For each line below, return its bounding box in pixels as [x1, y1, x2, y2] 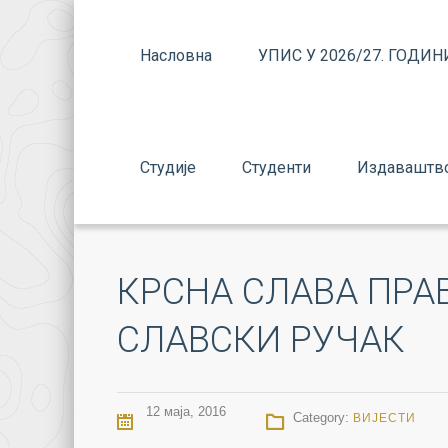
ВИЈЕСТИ [353, 411, 416, 425]
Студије [140, 158, 196, 177]
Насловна [140, 46, 212, 65]
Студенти [242, 158, 311, 177]
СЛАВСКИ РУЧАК [117, 319, 405, 361]
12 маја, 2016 [142, 404, 226, 419]
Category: [293, 410, 353, 425]
